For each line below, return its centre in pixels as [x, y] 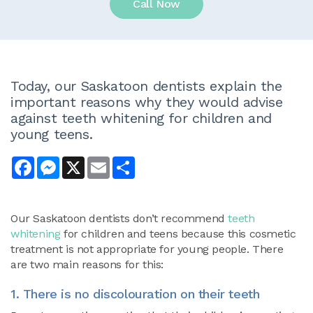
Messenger [87, 162]
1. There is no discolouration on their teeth [135, 294]
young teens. [52, 134]
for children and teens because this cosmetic [178, 234]
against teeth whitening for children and [141, 118]
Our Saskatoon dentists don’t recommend [119, 218]
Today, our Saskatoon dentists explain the [146, 86]
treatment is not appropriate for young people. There [147, 249]
